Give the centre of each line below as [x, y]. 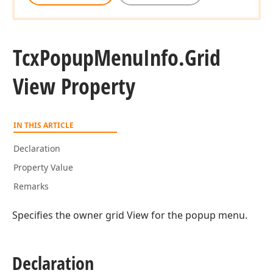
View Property [74, 86]
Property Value [43, 167]
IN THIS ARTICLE [44, 125]
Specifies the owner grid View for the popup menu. [130, 215]
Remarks [31, 186]
